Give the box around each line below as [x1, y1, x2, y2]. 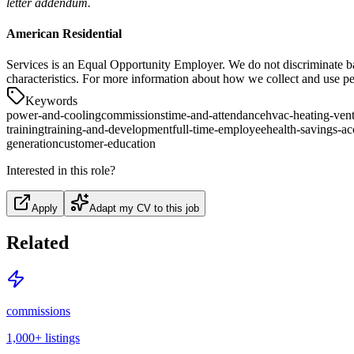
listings [45, 331, 80, 345]
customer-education [58, 137, 156, 151]
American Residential [6, 27, 122, 41]
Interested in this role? [6, 164, 115, 178]
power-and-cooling [6, 108, 101, 122]
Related [6, 232, 69, 254]
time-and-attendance [165, 108, 265, 122]
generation [6, 137, 58, 151]
